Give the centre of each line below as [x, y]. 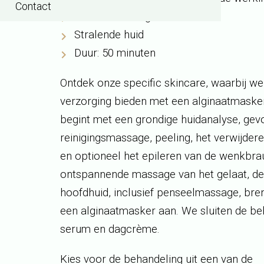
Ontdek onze [90, 83]
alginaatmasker [118, 211]
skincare [185, 83]
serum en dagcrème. [110, 229]
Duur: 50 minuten [115, 53]
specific [143, 83]
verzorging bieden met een [125, 101]
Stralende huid [109, 35]
